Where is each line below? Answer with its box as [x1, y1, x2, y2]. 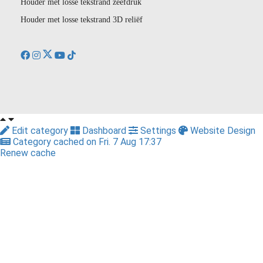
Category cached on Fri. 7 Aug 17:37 [11, 136, 161, 147]
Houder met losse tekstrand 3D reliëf [21, 15, 143, 24]
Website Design [188, 125, 255, 136]
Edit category [9, 125, 70, 136]
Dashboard [80, 125, 129, 136]
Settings [138, 125, 178, 136]
